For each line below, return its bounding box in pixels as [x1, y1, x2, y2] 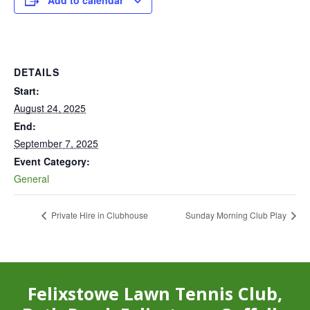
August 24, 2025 [14, 101, 86, 115]
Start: [14, 84, 39, 98]
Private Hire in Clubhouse [49, 209, 148, 221]
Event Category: [14, 154, 90, 168]
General [14, 172, 49, 185]
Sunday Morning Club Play [185, 209, 289, 221]
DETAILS [14, 65, 60, 79]
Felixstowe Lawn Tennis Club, [28, 282, 282, 306]
